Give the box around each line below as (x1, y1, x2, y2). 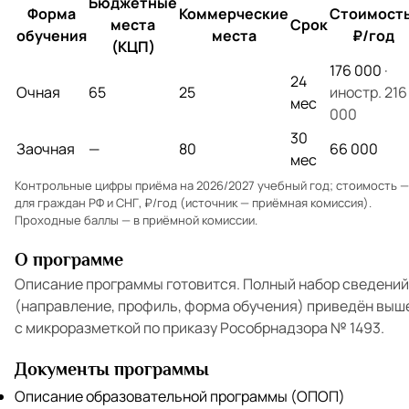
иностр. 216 (330, 81, 407, 102)
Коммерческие (179, 3, 288, 24)
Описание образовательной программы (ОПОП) (15, 385, 345, 406)
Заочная (16, 138, 75, 159)
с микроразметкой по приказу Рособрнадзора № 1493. (15, 317, 384, 338)
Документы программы (15, 358, 209, 379)
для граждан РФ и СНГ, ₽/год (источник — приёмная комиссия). (15, 194, 372, 211)
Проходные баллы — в (15, 211, 142, 228)
